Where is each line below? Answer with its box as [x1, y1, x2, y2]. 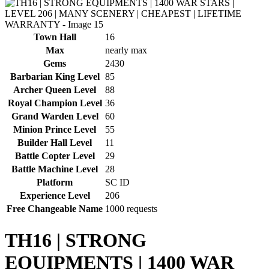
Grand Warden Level [11, 111, 98, 122]
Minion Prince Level [13, 124, 96, 135]
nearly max [105, 45, 147, 56]
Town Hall [33, 32, 76, 43]
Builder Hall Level [17, 138, 92, 148]
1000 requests [105, 204, 157, 214]
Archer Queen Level [13, 85, 96, 95]
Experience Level [19, 190, 90, 201]
